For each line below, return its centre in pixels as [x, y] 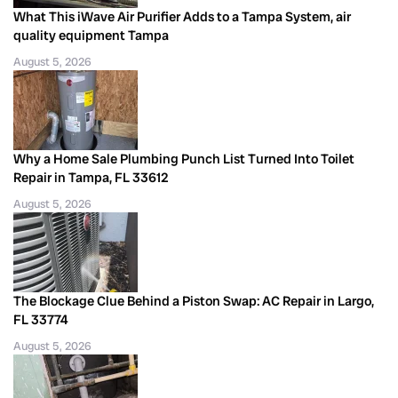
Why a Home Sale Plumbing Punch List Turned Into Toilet [184, 159]
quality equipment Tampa [91, 35]
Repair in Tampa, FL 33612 [91, 177]
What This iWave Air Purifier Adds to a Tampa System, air [182, 16]
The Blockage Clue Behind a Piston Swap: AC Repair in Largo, [194, 301]
